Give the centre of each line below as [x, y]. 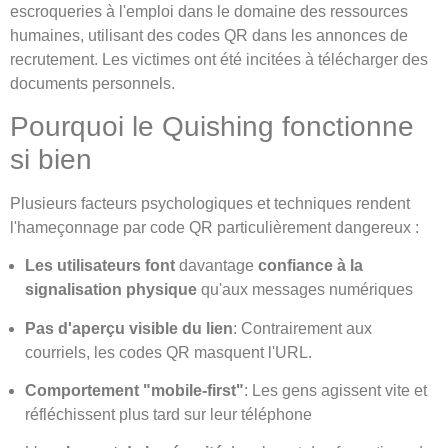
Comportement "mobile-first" [134, 391]
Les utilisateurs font [100, 266]
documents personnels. [92, 83]
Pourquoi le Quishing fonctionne [212, 126]
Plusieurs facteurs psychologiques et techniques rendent [210, 203]
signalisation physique [111, 290]
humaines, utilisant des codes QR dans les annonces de [209, 35]
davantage [216, 266]
